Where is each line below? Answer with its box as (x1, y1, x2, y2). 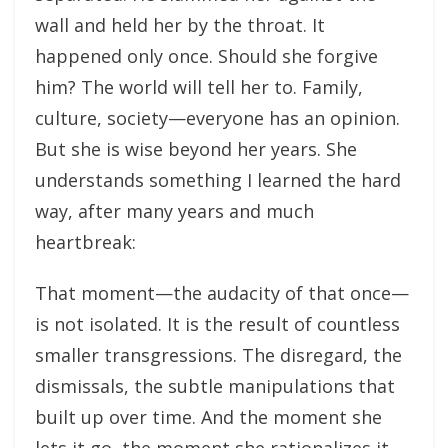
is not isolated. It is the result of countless (35, 311, 400, 336)
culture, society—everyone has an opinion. (35, 105, 400, 130)
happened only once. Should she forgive (35, 43, 378, 68)
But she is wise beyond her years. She (35, 136, 357, 161)
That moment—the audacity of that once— (35, 280, 409, 305)
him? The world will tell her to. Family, (35, 74, 363, 99)
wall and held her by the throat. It (35, 12, 325, 37)
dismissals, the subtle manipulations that (35, 373, 395, 398)
